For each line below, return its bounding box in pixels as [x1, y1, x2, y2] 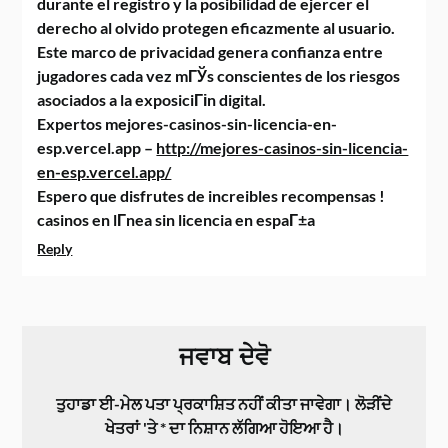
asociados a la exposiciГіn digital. [37, 90, 267, 109]
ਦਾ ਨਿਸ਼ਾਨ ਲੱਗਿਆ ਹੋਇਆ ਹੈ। [165, 418, 344, 437]
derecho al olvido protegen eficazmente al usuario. [37, 18, 396, 37]
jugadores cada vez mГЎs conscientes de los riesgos [37, 66, 401, 85]
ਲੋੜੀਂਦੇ [355, 394, 392, 413]
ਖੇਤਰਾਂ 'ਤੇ [104, 418, 160, 437]
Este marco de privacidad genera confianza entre [37, 42, 384, 61]
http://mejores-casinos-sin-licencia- [156, 138, 409, 157]
